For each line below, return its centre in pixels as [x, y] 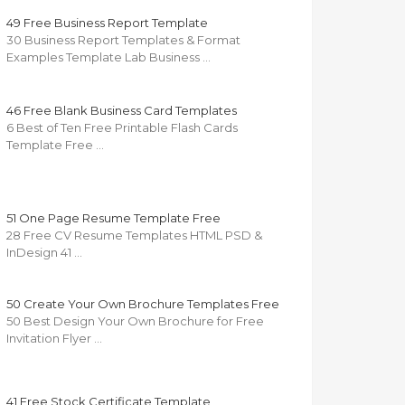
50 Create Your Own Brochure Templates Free [143, 304]
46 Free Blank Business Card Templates [122, 111]
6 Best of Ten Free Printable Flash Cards [122, 128]
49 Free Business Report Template [107, 23]
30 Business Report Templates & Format [123, 40]
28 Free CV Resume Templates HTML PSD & [134, 235]
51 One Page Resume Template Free [113, 218]
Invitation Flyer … [54, 339]
